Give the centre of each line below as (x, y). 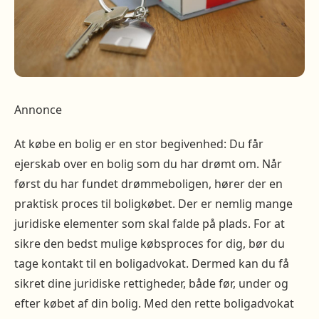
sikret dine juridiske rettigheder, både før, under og (151, 284)
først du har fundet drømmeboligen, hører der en (148, 184)
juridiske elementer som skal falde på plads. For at (150, 224)
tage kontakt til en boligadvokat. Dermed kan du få (152, 264)
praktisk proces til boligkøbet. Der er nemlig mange (153, 204)
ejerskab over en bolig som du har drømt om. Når (148, 164)
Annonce (38, 110)
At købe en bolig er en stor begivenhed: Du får (139, 144)
